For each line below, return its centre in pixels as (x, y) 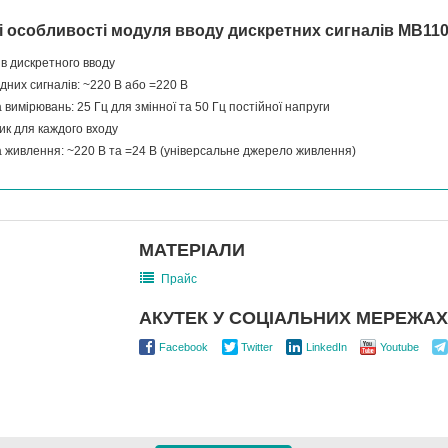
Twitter (257, 347)
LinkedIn (326, 347)
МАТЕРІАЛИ (192, 250)
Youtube (399, 347)
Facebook (183, 347)
